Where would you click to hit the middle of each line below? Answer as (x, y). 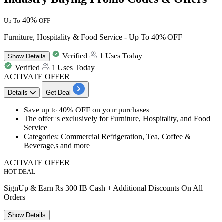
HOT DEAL (20, 172)
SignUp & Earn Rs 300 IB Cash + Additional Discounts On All (103, 188)
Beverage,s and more (57, 146)
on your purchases (121, 110)
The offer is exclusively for (67, 119)
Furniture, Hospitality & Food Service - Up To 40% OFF (93, 37)
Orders (15, 197)
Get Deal (58, 93)
